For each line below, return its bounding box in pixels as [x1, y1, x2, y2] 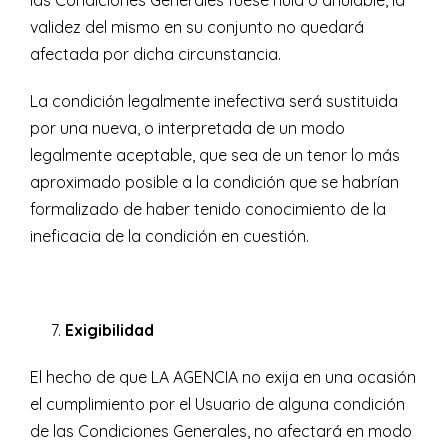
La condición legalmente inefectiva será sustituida [30, 91, 398, 112]
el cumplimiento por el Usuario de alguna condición [30, 394, 405, 415]
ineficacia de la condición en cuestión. [30, 226, 309, 247]
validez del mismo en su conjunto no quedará [30, 17, 364, 38]
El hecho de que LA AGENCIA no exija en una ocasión [30, 367, 416, 388]
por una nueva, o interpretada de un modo [30, 118, 345, 139]
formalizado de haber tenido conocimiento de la [30, 199, 386, 220]
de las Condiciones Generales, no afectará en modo [30, 421, 412, 442]
